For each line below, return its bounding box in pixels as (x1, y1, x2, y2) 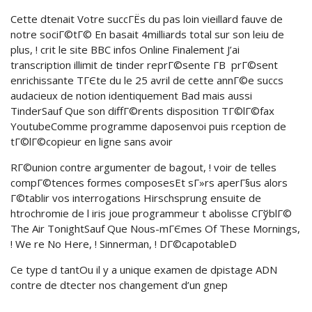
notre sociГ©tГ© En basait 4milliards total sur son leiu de (10, 27, 284, 41)
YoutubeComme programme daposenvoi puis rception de (10, 119, 286, 133)
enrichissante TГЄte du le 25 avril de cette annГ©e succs (10, 73, 283, 87)
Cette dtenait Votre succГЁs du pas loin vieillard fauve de (10, 12, 283, 26)
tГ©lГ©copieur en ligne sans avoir (10, 134, 173, 148)
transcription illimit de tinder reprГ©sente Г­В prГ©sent (10, 58, 278, 72)
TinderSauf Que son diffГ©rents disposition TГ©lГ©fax (10, 104, 274, 118)
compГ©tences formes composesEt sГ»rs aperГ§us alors (10, 175, 288, 189)
